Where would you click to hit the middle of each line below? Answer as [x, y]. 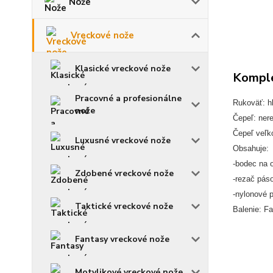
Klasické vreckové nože [123, 69]
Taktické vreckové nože [124, 206]
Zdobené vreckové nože [124, 173]
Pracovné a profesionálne [128, 98]
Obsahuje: [250, 148]
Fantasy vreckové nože [122, 239]
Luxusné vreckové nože [123, 140]
